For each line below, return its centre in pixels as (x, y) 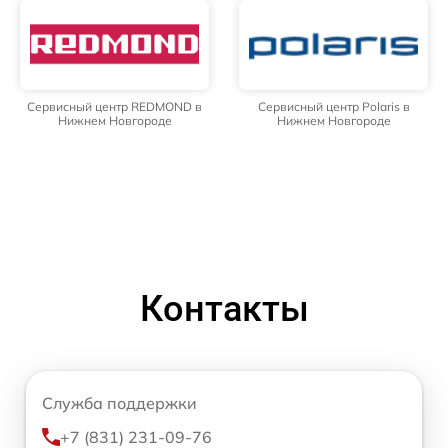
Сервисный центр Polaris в (333, 106)
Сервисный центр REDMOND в (114, 106)
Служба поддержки (119, 402)
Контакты (224, 308)
